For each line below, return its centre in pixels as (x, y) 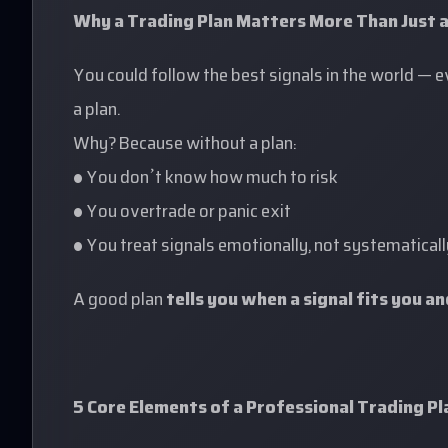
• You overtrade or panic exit (182, 213)
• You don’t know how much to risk (205, 179)
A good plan (118, 301)
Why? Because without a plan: (185, 145)
